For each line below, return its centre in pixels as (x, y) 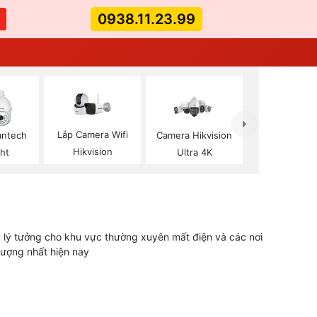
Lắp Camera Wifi (92, 135)
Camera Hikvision (195, 135)
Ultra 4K (194, 152)
